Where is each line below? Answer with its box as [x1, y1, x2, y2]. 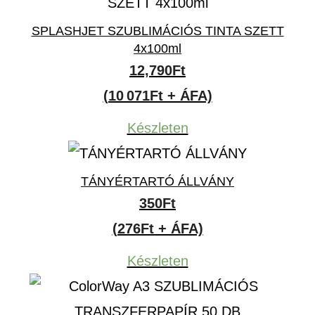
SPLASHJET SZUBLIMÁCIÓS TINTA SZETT [31, 24, 284, 38]
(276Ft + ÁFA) [112, 221, 203, 236]
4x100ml [134, 41, 181, 56]
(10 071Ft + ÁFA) [103, 88, 212, 103]
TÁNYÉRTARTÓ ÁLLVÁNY [81, 174, 234, 188]
